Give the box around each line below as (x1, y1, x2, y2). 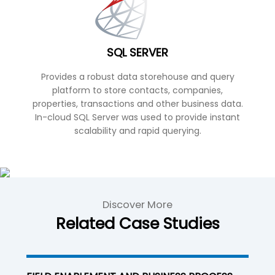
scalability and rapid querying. (74, 124, 201, 137)
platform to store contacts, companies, (52, 83, 223, 96)
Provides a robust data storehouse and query (41, 70, 234, 83)
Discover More (103, 198, 172, 212)
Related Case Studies (55, 212, 220, 235)
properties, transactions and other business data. (32, 97, 243, 110)
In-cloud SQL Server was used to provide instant (35, 110, 240, 123)
